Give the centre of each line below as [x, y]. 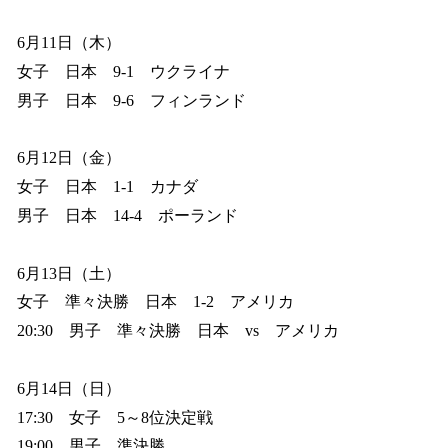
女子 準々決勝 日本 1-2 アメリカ [155, 302]
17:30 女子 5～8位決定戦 [115, 417]
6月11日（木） [69, 43]
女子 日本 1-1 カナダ [107, 187]
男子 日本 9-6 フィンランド [131, 100]
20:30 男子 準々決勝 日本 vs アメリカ [178, 331]
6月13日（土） [69, 273]
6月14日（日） [69, 388]
